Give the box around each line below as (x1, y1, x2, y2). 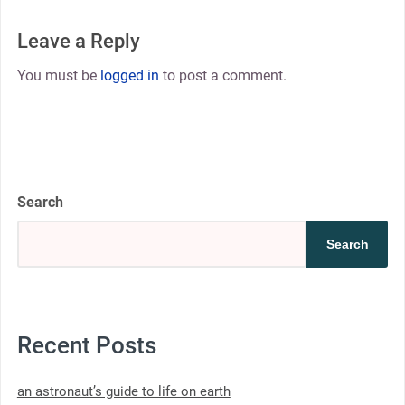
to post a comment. (158, 67, 287, 85)
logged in (99, 67, 159, 85)
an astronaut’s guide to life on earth (16, 383, 231, 400)
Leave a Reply (16, 30, 140, 53)
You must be (16, 67, 100, 85)
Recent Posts (16, 332, 156, 360)
